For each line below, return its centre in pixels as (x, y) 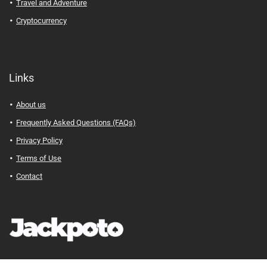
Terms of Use (39, 159)
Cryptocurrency (41, 21)
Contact (29, 176)
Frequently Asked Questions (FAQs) (76, 123)
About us (31, 105)
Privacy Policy (39, 141)
